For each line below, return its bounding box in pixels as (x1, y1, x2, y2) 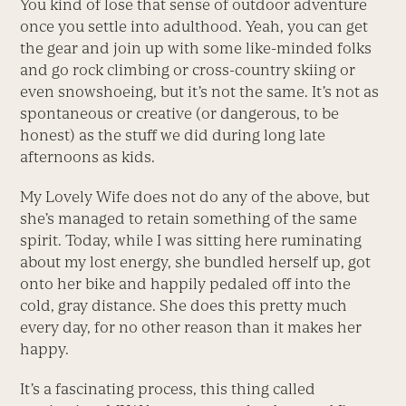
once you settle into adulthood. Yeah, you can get (20, 17, 369, 36)
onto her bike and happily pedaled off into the (20, 275, 352, 294)
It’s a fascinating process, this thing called (20, 380, 316, 399)
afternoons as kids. (20, 148, 156, 167)
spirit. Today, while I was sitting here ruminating (20, 231, 362, 250)
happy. (20, 340, 70, 359)
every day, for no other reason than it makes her (20, 318, 362, 337)
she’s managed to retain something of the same (20, 209, 358, 228)
